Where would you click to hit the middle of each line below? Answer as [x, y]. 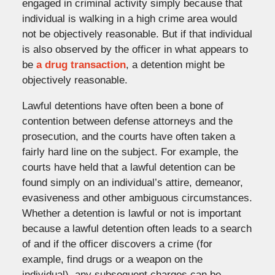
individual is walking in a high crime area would [129, 18]
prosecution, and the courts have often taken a [128, 136]
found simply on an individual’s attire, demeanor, [132, 182]
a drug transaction [81, 64]
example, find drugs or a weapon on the [112, 259]
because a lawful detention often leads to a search [137, 228]
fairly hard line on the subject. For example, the [130, 152]
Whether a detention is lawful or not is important [131, 213]
